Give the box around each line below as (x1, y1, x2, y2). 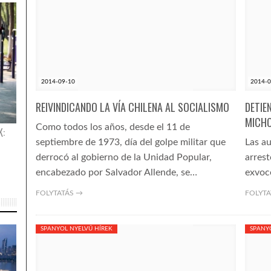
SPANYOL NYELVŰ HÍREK (40, 226, 113, 232)
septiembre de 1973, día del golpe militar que (35, 137, 226, 147)
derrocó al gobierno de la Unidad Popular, (35, 152, 212, 162)
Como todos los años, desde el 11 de (35, 122, 190, 132)
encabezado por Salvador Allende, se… (35, 168, 197, 177)
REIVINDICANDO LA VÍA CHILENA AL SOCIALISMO (35, 99, 229, 115)
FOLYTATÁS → (35, 189, 83, 197)
